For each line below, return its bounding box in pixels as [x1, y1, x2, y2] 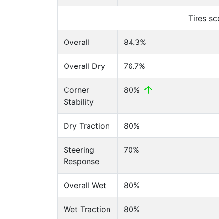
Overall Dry [64, 61, 105, 71]
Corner [64, 85, 89, 95]
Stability [64, 97, 94, 107]
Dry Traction [64, 121, 109, 131]
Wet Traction [64, 204, 110, 214]
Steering [64, 145, 94, 154]
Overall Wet [64, 180, 106, 190]
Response [64, 156, 99, 166]
